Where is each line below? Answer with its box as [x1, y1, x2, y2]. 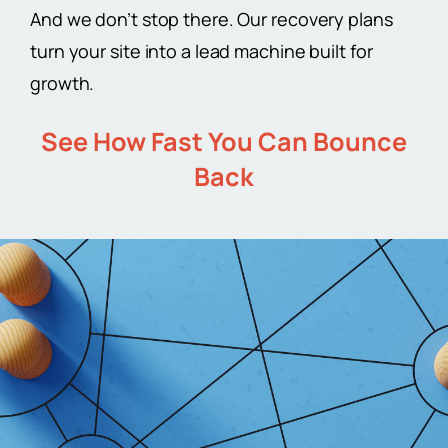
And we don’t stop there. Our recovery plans [30, 7, 393, 32]
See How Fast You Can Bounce [41, 124, 407, 160]
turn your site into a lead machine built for [30, 39, 373, 64]
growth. [30, 71, 95, 96]
